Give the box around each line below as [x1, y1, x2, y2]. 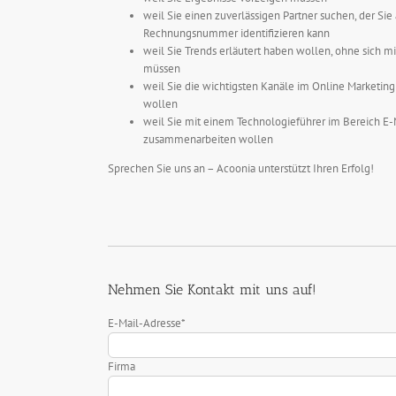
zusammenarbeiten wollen [143, 132, 273, 147]
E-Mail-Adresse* [108, 316, 185, 331]
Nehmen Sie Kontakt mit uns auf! [108, 281, 316, 299]
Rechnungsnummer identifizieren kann [143, 26, 330, 41]
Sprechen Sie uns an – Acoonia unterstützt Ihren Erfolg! [108, 161, 374, 176]
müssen [143, 61, 180, 76]
